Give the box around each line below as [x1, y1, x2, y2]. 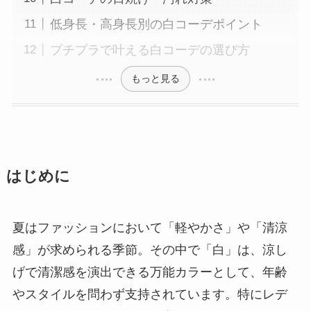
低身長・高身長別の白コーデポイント [49, 17, 262, 31]
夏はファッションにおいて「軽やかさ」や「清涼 [12, 220, 287, 235]
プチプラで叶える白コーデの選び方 [49, 42, 250, 57]
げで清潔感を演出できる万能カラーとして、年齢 [12, 264, 287, 279]
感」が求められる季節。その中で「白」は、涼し [12, 242, 287, 257]
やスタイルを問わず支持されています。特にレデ [12, 287, 287, 301]
